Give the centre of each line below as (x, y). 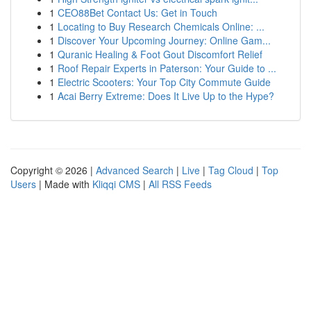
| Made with (64, 184)
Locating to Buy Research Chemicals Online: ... (161, 26)
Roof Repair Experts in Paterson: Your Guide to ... (167, 68)
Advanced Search (135, 170)
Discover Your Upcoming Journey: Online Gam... (164, 40)
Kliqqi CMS (116, 184)
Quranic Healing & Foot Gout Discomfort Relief (160, 54)
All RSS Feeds (180, 184)
